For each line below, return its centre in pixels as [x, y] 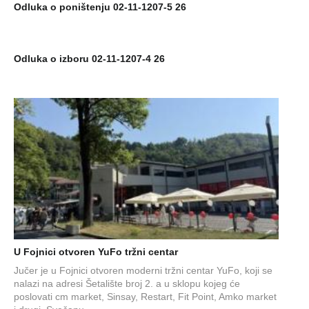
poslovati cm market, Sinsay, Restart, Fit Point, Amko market [145, 296]
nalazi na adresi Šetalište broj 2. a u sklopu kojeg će [127, 283]
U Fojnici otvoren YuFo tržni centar [96, 251]
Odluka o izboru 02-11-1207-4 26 [89, 58]
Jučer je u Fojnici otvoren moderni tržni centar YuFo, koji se [143, 270]
